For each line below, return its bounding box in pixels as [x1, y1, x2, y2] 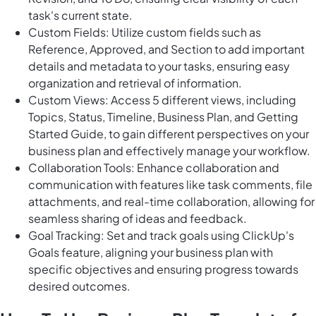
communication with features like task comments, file [28, 177, 312, 193]
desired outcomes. [28, 279, 130, 294]
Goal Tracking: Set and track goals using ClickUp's [28, 228, 294, 243]
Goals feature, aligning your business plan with [28, 245, 273, 260]
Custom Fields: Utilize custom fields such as [28, 25, 261, 40]
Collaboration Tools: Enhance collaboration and [28, 160, 279, 176]
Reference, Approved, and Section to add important [28, 42, 305, 57]
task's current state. [28, 8, 133, 23]
